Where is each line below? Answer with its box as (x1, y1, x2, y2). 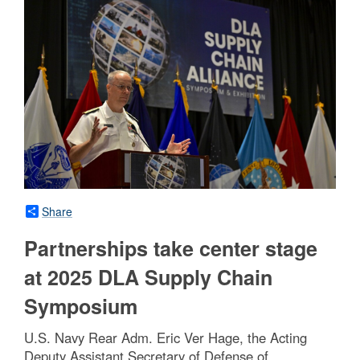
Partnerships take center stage (24, 233, 317, 263)
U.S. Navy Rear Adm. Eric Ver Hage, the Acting (24, 327, 307, 347)
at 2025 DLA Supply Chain (24, 262, 272, 292)
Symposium (24, 291, 137, 321)
